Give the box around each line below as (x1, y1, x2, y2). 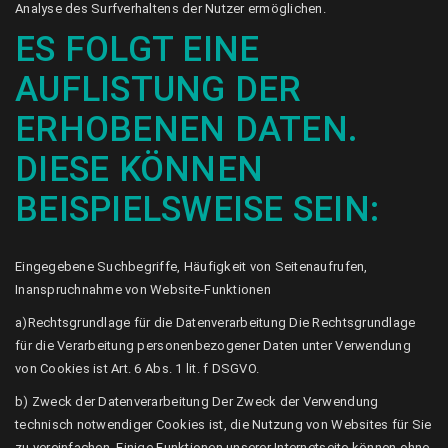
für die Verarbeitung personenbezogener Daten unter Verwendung (15, 338, 411, 353)
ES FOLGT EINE (15, 29, 260, 70)
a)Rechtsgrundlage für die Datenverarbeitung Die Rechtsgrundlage (15, 315, 416, 330)
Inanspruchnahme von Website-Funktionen (15, 282, 271, 297)
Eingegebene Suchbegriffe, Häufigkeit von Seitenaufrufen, (15, 259, 368, 274)
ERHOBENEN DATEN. (15, 109, 359, 150)
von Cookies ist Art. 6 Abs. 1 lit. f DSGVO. (15, 361, 260, 376)
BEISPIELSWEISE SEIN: (15, 189, 380, 230)
